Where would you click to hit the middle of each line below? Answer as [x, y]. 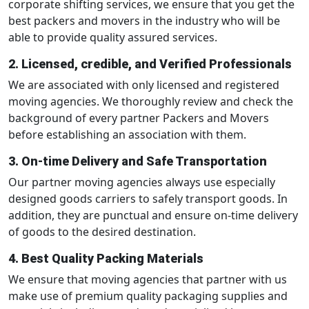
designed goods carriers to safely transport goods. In [148, 199]
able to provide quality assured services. [113, 37]
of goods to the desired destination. [102, 232]
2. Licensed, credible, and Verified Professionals [150, 64]
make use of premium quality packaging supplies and [148, 296]
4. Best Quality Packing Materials [106, 258]
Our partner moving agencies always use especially [142, 182]
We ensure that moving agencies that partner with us [148, 279]
